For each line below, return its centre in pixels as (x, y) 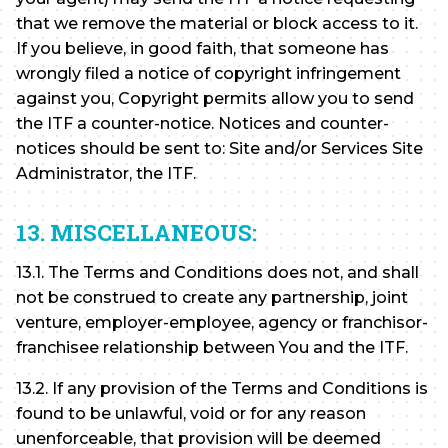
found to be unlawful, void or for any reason (191, 413)
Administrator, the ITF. (106, 174)
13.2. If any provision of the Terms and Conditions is (222, 388)
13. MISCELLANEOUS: (136, 233)
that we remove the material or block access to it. (217, 24)
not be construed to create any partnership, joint (212, 297)
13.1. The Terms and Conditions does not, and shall (217, 272)
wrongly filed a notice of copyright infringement (208, 74)
